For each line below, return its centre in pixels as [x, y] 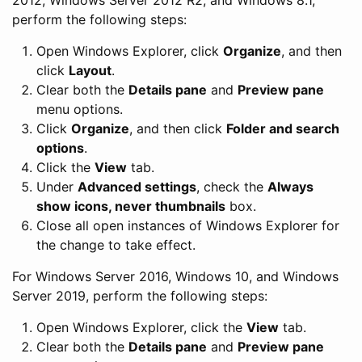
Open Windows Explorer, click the [141, 327]
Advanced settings [137, 186]
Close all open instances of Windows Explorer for [188, 225]
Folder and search [283, 128]
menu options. [80, 109]
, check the [232, 186]
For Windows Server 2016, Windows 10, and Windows [175, 276]
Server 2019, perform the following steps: [140, 295]
